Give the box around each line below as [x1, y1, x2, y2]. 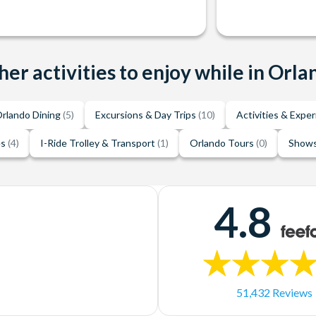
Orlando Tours [189, 137, 256, 150]
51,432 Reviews [236, 285, 312, 299]
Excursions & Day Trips [95, 109, 198, 121]
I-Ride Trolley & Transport [39, 137, 157, 150]
